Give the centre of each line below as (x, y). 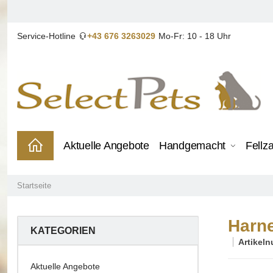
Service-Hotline (46, 36)
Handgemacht (192, 146)
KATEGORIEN (63, 231)
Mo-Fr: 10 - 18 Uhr (195, 36)
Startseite (34, 186)
